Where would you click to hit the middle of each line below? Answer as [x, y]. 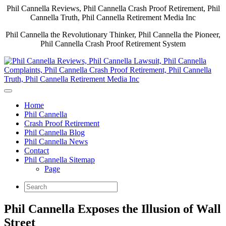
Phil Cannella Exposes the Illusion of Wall [112, 209]
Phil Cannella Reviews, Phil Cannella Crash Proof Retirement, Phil [113, 8]
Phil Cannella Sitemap [60, 160]
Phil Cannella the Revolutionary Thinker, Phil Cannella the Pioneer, [113, 35]
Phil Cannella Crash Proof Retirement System [113, 44]
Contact [37, 151]
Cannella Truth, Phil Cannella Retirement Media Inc [113, 17]
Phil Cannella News [56, 142]
